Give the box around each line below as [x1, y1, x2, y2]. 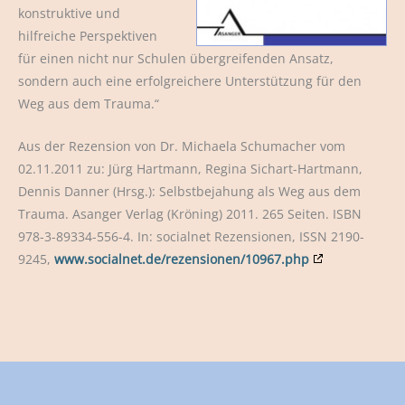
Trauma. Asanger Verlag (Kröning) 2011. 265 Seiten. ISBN [18, 204, 362, 222]
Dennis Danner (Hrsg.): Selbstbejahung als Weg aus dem [18, 182, 361, 200]
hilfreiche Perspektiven [18, 26, 157, 44]
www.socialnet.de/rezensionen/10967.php [54, 250, 309, 268]
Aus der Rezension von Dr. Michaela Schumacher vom [18, 137, 345, 155]
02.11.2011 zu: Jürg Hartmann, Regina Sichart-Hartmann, [18, 159, 363, 177]
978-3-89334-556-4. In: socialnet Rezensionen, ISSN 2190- [18, 227, 364, 245]
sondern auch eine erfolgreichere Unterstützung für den [18, 71, 362, 89]
